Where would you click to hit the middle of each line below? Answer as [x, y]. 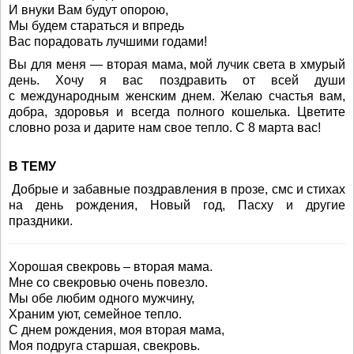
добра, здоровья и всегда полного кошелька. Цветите [177, 112]
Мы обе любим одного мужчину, [102, 298]
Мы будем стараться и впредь [96, 26]
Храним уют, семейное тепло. [95, 314]
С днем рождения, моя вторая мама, [117, 330]
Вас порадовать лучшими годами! [108, 41]
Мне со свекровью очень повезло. [108, 282]
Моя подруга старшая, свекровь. [104, 346]
